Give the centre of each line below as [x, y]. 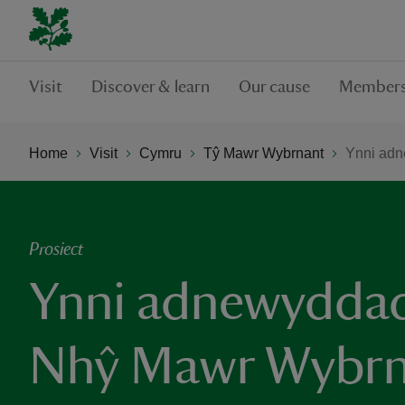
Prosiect [56, 250]
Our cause [274, 87]
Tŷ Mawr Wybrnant [264, 153]
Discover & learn [151, 87]
